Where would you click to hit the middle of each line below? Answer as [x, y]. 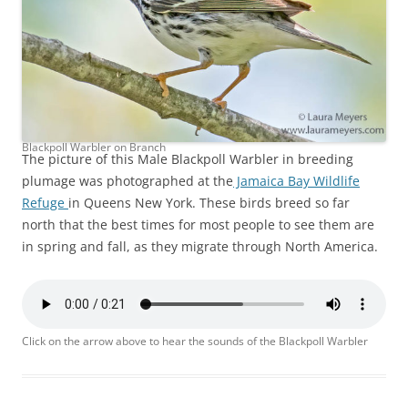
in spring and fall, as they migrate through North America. [200, 247]
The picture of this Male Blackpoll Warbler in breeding [188, 159]
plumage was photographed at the [127, 181]
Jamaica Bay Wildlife [296, 181]
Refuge [45, 203]
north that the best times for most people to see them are [198, 225]
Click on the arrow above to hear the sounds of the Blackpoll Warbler [195, 342]
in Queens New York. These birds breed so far [209, 203]
